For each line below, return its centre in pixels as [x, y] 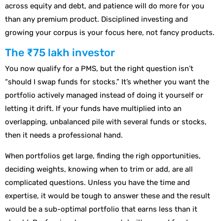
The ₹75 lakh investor [60, 53]
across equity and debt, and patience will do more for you [105, 6]
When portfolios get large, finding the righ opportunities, [103, 156]
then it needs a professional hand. [64, 135]
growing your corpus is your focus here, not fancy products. [110, 32]
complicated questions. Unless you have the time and [97, 182]
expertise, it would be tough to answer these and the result [108, 196]
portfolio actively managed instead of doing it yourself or [104, 95]
